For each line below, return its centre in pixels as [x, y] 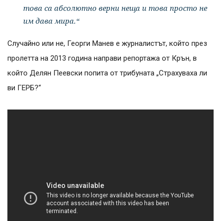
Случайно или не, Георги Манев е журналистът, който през [107, 43]
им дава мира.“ [51, 20]
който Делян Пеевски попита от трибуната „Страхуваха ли [107, 73]
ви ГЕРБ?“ [24, 88]
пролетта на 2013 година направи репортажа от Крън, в [102, 58]
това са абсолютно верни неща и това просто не [115, 8]
